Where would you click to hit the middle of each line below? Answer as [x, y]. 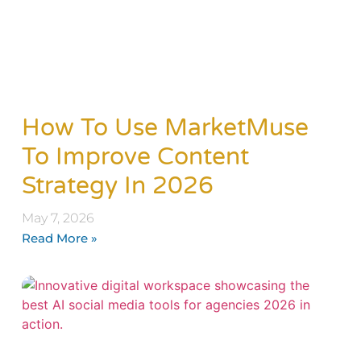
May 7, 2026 [58, 218]
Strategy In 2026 [117, 185]
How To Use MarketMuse [165, 127]
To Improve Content [135, 156]
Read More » [59, 238]
